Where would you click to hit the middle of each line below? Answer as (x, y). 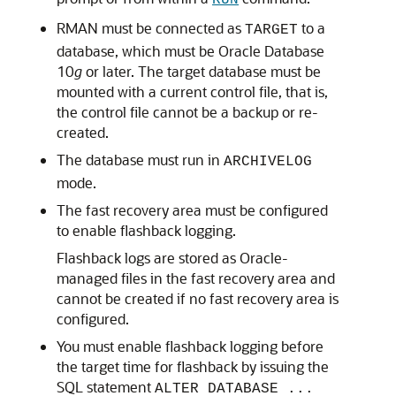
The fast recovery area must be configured (192, 210)
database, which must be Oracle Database (190, 51)
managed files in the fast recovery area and (196, 278)
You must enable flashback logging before (190, 346)
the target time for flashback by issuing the (193, 366)
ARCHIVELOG (268, 162)
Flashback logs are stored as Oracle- (172, 258)
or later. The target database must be (202, 71)
